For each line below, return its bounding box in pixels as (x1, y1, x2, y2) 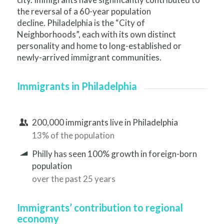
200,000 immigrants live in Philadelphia (32, 116, 178, 127)
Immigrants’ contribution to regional (16, 201, 183, 213)
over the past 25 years (32, 173, 116, 184)
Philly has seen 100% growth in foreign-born (32, 148, 197, 159)
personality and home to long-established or (16, 40, 181, 51)
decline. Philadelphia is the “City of (16, 17, 145, 28)
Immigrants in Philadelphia (16, 79, 137, 92)
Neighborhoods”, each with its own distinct (16, 29, 176, 40)
